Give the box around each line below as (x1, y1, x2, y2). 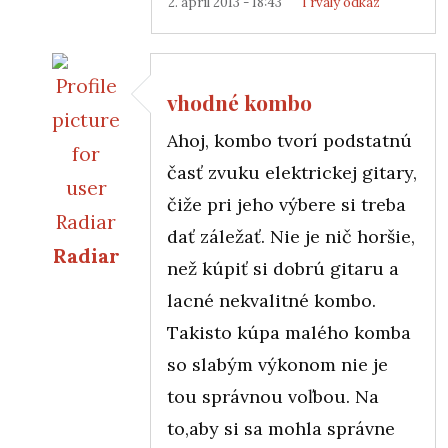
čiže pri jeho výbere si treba (167, 192, 406, 216)
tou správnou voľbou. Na (167, 384, 379, 408)
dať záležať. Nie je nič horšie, (167, 224, 415, 248)
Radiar (52, 243, 120, 269)
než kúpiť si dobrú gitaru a (167, 256, 399, 280)
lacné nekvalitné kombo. (167, 288, 376, 312)
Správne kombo (152, 277, 297, 302)
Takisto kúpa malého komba (167, 320, 411, 344)
